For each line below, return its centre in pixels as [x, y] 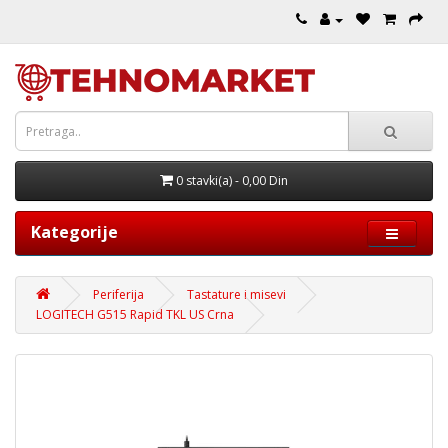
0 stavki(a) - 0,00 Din [232, 180]
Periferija [118, 294]
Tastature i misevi [236, 294]
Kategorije [74, 232]
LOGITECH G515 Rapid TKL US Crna [135, 314]
